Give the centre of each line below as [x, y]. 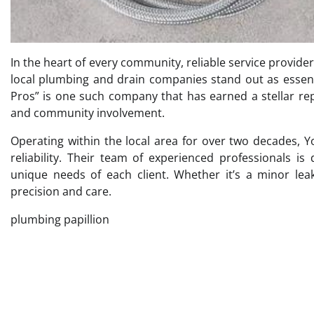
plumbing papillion [60, 219]
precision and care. [61, 191]
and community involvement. [88, 112]
